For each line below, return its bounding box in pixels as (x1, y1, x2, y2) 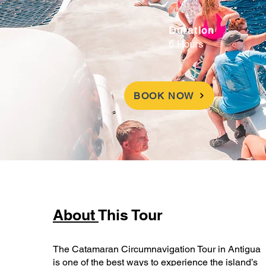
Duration (169, 24, 214, 36)
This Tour (98, 206, 167, 224)
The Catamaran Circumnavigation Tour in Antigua (52, 243, 261, 255)
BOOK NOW (134, 90, 194, 102)
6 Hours (169, 38, 204, 50)
